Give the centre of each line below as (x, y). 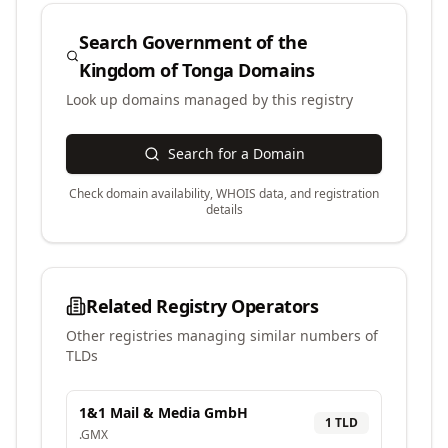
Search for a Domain (236, 153)
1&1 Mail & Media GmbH (163, 412)
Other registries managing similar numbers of (222, 335)
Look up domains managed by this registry (209, 99)
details (224, 209)
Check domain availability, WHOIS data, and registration (224, 193)
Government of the (224, 42)
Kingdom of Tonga (156, 70)
